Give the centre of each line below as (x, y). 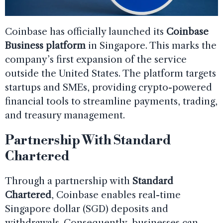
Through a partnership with (69, 181)
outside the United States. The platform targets (111, 73)
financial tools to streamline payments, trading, (111, 101)
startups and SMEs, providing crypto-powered (109, 87)
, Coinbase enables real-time (116, 195)
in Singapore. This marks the (151, 45)
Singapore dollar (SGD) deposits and (87, 209)
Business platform (45, 45)
